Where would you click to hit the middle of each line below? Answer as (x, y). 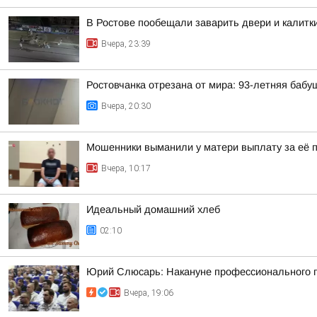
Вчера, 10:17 (126, 168)
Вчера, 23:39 (126, 44)
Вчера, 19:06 (149, 293)
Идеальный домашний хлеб (153, 209)
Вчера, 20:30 (126, 106)
